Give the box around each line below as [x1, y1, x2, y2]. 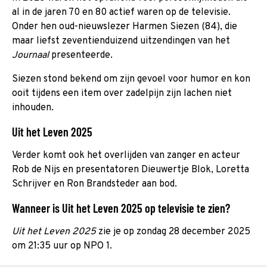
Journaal [12, 49, 49, 61]
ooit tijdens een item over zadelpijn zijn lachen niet [12, 87, 232, 100]
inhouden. [12, 101, 54, 114]
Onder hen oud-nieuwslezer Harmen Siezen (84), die [12, 20, 237, 33]
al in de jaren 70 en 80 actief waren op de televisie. [12, 6, 231, 18]
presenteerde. [49, 49, 113, 61]
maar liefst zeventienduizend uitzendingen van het [12, 35, 230, 47]
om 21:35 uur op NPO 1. [12, 240, 112, 252]
